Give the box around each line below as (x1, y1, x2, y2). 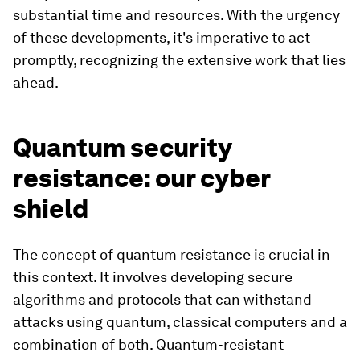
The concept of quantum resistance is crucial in (13, 246, 330, 263)
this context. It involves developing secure (13, 268, 292, 285)
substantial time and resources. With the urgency (13, 6, 340, 23)
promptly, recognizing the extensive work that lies (13, 51, 346, 68)
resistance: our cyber (13, 162, 270, 194)
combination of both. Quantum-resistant (13, 336, 284, 353)
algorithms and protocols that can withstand (13, 291, 312, 308)
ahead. (13, 74, 59, 91)
